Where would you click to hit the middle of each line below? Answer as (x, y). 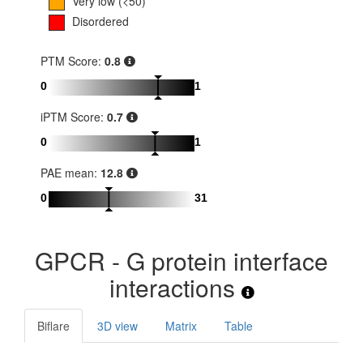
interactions (175, 288)
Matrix (181, 326)
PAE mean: (70, 173)
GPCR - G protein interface (181, 261)
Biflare (53, 326)
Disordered (100, 21)
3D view (117, 326)
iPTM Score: (74, 117)
